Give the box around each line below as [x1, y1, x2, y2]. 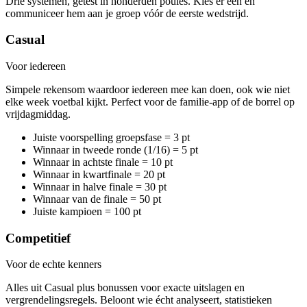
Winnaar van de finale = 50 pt [33, 193, 161, 205]
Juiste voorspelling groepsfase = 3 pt [33, 132, 190, 143]
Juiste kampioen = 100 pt [33, 206, 141, 217]
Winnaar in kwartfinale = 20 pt [33, 169, 165, 180]
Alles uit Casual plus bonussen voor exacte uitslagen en [5, 282, 245, 294]
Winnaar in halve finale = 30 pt [33, 181, 167, 193]
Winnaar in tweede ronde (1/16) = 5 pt [33, 144, 198, 156]
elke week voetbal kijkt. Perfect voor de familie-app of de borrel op [5, 96, 295, 108]
